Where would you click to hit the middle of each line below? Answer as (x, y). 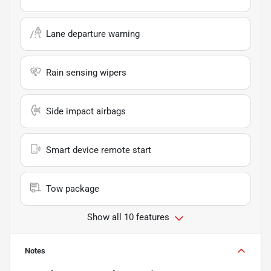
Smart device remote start (99, 150)
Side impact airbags (86, 112)
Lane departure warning (93, 34)
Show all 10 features (128, 217)
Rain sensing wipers (86, 73)
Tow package (73, 189)
